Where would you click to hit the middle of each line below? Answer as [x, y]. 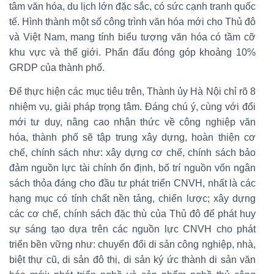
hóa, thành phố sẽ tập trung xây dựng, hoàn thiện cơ [132, 137]
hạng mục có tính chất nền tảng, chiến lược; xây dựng [132, 198]
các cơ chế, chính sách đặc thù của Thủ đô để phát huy [132, 213]
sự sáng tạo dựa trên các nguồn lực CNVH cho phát [132, 229]
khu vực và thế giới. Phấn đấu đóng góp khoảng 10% [132, 52]
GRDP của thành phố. [57, 67]
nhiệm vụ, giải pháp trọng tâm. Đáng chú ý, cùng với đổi [132, 106]
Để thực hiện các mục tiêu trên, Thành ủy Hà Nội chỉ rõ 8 [132, 91]
